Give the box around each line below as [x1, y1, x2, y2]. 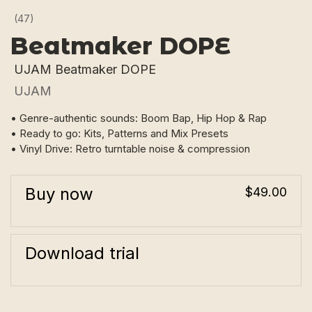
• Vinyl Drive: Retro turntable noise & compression [10, 142, 250, 155]
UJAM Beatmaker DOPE [14, 62, 156, 77]
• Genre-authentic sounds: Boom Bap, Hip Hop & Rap [10, 111, 267, 125]
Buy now [25, 184, 93, 204]
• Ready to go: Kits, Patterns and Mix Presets [10, 127, 228, 140]
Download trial [25, 243, 139, 263]
